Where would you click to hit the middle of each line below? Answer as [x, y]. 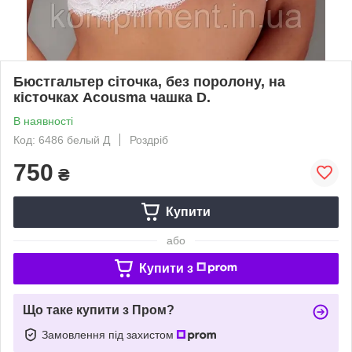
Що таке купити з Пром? [99, 310]
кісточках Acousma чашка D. [112, 97]
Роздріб [149, 139]
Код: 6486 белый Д [62, 139]
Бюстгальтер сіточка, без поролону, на [149, 81]
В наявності [43, 121]
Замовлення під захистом [109, 334]
